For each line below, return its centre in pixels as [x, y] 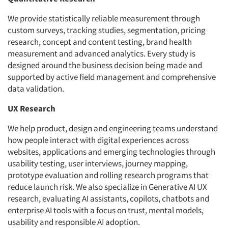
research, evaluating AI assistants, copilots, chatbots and [108, 199]
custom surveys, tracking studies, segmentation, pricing [107, 30]
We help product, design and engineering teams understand [113, 129]
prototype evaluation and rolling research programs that [108, 175]
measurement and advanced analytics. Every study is [102, 54]
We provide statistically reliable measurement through [104, 19]
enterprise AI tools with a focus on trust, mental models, [106, 210]
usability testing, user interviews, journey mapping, [98, 164]
